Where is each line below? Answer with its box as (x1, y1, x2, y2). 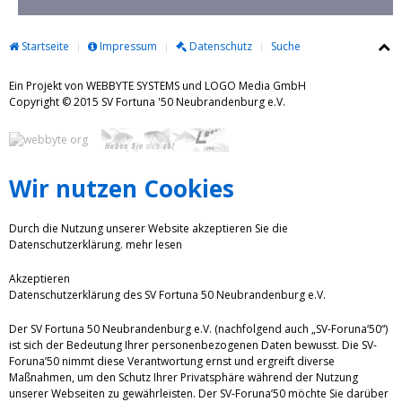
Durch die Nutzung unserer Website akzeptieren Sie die (9, 220, 288, 236)
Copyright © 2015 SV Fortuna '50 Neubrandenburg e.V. (9, 94, 318, 110)
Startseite (19, 39, 69, 55)
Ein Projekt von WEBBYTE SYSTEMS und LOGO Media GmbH (9, 78, 306, 94)
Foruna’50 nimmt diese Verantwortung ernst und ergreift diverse (9, 353, 335, 369)
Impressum (97, 39, 157, 55)
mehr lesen (126, 236, 182, 252)
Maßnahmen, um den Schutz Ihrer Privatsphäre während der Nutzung (9, 369, 358, 385)
